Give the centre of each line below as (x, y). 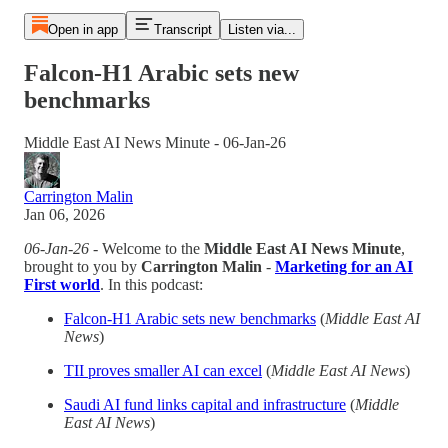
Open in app (82, 29)
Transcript (182, 29)
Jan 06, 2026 (64, 214)
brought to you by (82, 266)
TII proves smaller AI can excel (163, 370)
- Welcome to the (146, 248)
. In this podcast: (151, 284)
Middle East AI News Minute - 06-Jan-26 (155, 142)
